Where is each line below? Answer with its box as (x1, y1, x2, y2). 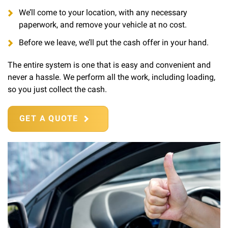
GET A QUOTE (19, 113, 78, 124)
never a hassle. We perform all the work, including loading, (8, 72, 215, 82)
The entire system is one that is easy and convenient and (8, 60, 211, 70)
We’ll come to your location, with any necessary (19, 8, 187, 18)
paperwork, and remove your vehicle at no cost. (19, 20, 187, 30)
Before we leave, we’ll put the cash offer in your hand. (19, 38, 209, 48)
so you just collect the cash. (8, 84, 107, 95)
